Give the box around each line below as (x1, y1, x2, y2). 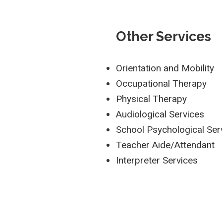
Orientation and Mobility (116, 62, 214, 74)
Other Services (116, 29, 211, 45)
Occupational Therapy (116, 78, 207, 90)
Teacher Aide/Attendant (116, 139, 215, 151)
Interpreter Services (116, 155, 198, 166)
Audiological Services (116, 109, 204, 120)
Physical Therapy (116, 93, 187, 105)
